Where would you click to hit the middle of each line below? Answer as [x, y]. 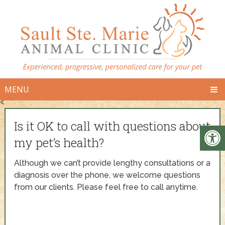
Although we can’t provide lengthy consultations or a [113, 163]
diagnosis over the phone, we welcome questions [107, 175]
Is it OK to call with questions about [113, 126]
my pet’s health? [59, 142]
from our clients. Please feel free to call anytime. [106, 187]
